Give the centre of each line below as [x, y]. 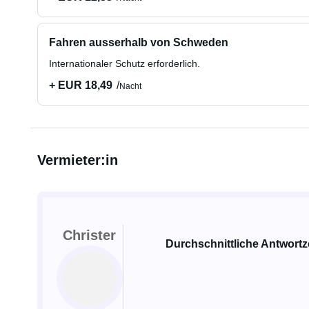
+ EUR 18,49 [80, 85]
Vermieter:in [77, 160]
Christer [90, 235]
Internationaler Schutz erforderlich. [124, 63]
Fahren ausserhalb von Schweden [138, 42]
